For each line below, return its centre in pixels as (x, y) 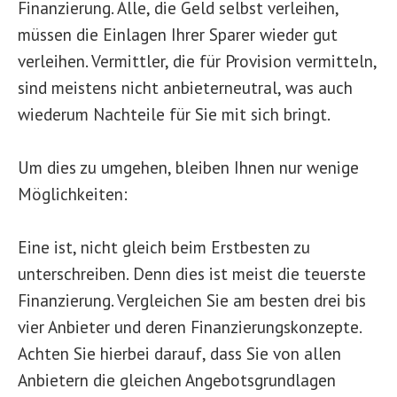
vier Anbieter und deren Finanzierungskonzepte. (190, 327)
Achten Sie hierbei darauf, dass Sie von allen (179, 353)
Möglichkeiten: (73, 194)
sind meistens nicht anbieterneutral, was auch (185, 87)
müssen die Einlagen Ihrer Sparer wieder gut (178, 34)
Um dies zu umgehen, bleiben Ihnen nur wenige (188, 167)
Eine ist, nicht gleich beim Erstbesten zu (164, 247)
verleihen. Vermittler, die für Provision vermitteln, (197, 61)
